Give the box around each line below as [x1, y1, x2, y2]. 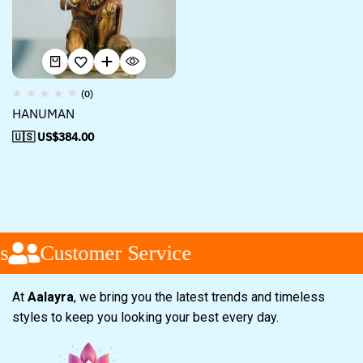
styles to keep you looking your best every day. [12, 310, 282, 325]
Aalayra [28, 289, 74, 305]
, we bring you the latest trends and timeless [74, 289, 325, 305]
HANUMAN [12, 105, 75, 122]
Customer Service [35, 241, 187, 265]
